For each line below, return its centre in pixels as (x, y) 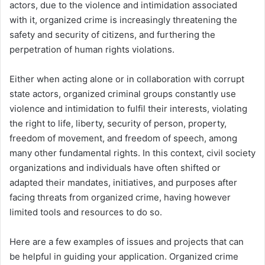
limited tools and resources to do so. (86, 212)
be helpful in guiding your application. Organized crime (124, 257)
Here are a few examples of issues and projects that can (127, 242)
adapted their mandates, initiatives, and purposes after (123, 183)
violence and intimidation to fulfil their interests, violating (128, 109)
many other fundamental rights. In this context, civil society (132, 153)
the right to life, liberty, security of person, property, (118, 124)
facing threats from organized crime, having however (120, 198)
